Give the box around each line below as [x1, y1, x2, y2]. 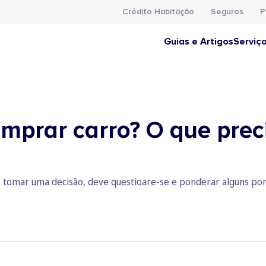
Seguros [211, 7, 243, 17]
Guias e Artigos [164, 36, 233, 47]
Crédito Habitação [122, 7, 194, 17]
